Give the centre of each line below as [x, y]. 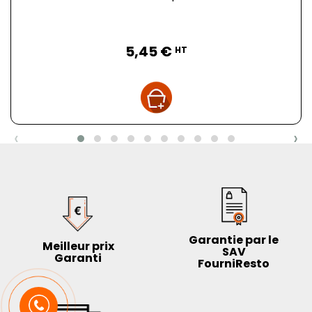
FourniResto [234, 264]
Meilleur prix [78, 246]
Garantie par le [234, 240]
